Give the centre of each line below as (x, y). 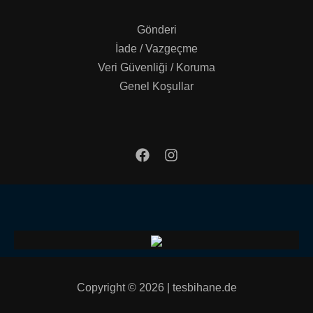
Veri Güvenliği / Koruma (156, 68)
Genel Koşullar (156, 87)
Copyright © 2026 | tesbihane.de (156, 288)
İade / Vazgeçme (156, 49)
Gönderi (156, 30)
